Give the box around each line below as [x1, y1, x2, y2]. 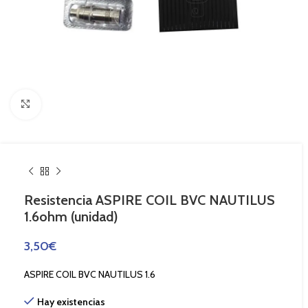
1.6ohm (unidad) [24, 208, 118, 225]
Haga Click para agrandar [41, 98, 139, 109]
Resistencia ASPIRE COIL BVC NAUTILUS [24, 192, 275, 209]
